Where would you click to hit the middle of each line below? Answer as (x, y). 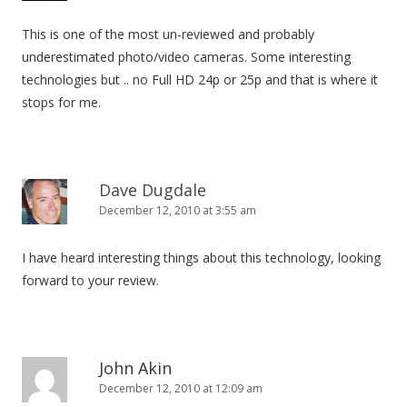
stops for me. (61, 102)
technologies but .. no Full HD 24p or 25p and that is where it (200, 79)
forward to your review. (90, 280)
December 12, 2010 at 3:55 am (178, 210)
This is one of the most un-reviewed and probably (168, 34)
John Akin (135, 368)
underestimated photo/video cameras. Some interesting (186, 57)
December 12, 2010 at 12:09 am (181, 388)
